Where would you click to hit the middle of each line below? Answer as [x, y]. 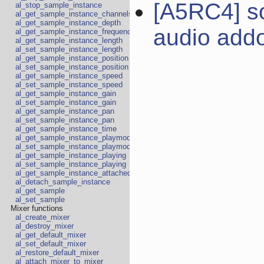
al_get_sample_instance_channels [74, 14]
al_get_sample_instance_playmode [75, 138]
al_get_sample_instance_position [72, 58]
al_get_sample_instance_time [66, 129]
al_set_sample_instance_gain [66, 103]
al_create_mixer [42, 217]
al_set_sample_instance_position [72, 67]
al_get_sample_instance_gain [66, 94]
